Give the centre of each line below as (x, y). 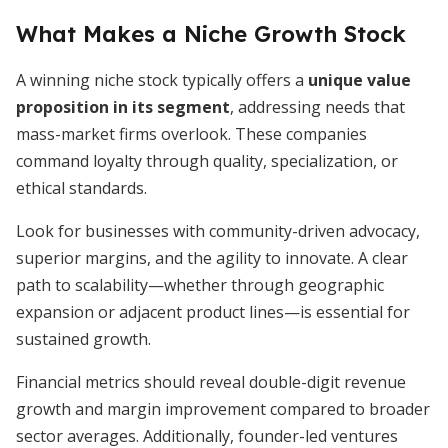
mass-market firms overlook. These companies (191, 134)
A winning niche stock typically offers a (162, 80)
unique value (359, 80)
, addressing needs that (317, 107)
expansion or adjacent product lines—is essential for (213, 312)
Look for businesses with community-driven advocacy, (218, 231)
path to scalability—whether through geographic (200, 285)
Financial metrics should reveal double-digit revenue (211, 382)
